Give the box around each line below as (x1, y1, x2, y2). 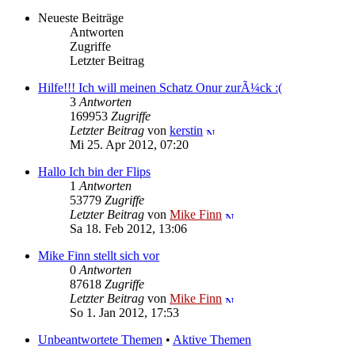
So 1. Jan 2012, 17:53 (70, 305, 179, 319)
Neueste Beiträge (38, 10, 124, 25)
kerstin (170, 123, 203, 137)
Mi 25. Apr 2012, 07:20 (70, 137, 189, 151)
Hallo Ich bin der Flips (38, 164, 151, 178)
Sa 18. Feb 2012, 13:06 (70, 221, 187, 235)
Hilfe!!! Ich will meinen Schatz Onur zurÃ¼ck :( (38, 80, 282, 94)
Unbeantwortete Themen (38, 332, 162, 346)
